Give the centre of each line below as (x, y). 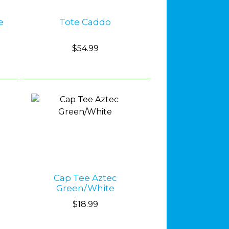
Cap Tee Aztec (85, 178)
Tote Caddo (85, 22)
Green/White (85, 188)
